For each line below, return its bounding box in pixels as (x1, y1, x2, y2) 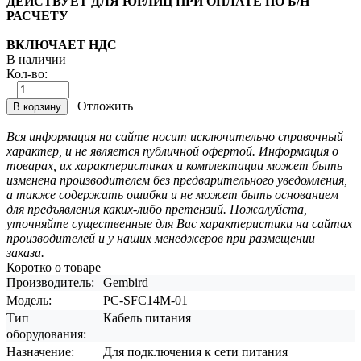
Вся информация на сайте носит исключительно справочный (6, 129, 343, 143)
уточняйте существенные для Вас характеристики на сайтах (6, 216, 352, 230)
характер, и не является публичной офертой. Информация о (6, 143, 338, 158)
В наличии (6, 52, 66, 66)
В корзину (13, 100, 61, 113)
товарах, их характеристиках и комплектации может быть (6, 158, 342, 172)
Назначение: (6, 344, 74, 359)
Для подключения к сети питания (103, 344, 288, 359)
